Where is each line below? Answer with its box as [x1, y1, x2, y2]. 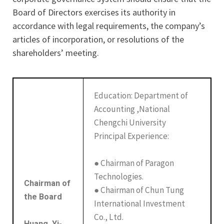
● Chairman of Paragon [94, 157, 174, 168]
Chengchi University [94, 116, 166, 128]
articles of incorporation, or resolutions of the [12, 33, 184, 45]
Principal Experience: [94, 130, 169, 141]
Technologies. [94, 170, 144, 182]
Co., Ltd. [94, 211, 124, 222]
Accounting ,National [94, 103, 170, 114]
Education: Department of [94, 89, 188, 101]
